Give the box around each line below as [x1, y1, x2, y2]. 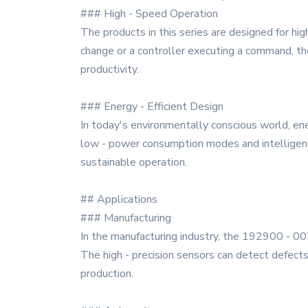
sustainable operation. [80, 155, 187, 170]
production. [80, 266, 133, 281]
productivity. [80, 62, 139, 77]
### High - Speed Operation [80, 6, 218, 21]
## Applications [80, 192, 157, 207]
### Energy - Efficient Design [80, 99, 223, 114]
